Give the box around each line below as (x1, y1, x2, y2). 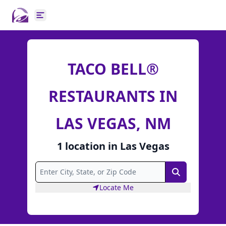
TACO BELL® (67, 58, 159, 79)
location (65, 139, 105, 153)
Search (175, 168, 202, 179)
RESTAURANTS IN (48, 85, 178, 106)
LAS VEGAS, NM (55, 112, 171, 134)
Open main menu (39, 15, 106, 26)
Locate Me (99, 183, 134, 193)
